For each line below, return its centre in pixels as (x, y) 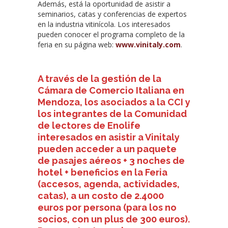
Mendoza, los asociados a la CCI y (114, 102)
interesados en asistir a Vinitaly (109, 137)
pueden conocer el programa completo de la (111, 34)
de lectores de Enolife (89, 125)
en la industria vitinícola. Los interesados (104, 24)
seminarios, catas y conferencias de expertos (112, 14)
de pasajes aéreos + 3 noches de (111, 160)
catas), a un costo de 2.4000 (101, 195)
